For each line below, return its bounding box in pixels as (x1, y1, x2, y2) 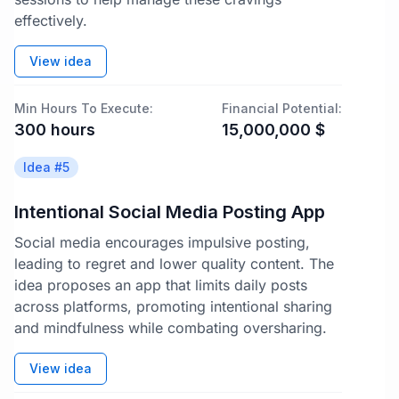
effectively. (14, 12, 87, 29)
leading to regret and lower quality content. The (14, 255, 334, 273)
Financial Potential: (222, 101, 342, 116)
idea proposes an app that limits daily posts (14, 276, 307, 294)
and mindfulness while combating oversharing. (14, 319, 327, 337)
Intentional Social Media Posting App (14, 201, 325, 223)
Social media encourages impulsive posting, (14, 233, 310, 251)
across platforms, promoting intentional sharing (14, 297, 332, 315)
